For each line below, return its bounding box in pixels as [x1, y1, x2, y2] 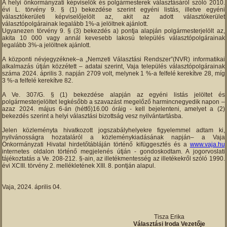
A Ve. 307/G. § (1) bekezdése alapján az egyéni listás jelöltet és [2, 91, 225, 99]
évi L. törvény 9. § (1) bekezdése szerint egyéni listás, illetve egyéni [2, 6, 225, 14]
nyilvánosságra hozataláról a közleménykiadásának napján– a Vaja [2, 134, 225, 141]
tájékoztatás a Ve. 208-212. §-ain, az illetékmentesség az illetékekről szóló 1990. [2, 155, 225, 163]
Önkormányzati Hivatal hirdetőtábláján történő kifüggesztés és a [2, 141, 190, 148]
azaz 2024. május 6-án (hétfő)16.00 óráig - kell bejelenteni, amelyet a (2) [2, 105, 225, 113]
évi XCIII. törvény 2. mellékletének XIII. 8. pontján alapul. [2, 162, 156, 170]
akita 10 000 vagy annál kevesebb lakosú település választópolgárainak [2, 34, 225, 42]
